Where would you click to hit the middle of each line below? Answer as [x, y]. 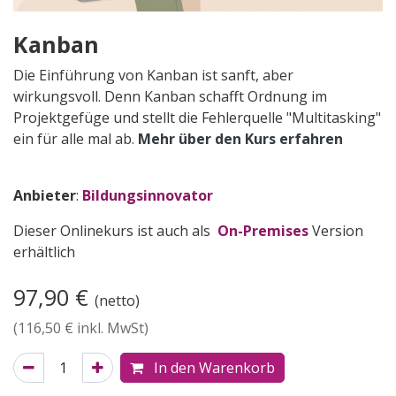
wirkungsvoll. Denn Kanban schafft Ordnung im [170, 96]
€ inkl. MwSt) [105, 327]
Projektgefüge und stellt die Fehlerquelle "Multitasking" [197, 117]
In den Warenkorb [213, 367]
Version [336, 230]
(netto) [117, 300]
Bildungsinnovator [148, 195]
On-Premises [263, 230]
